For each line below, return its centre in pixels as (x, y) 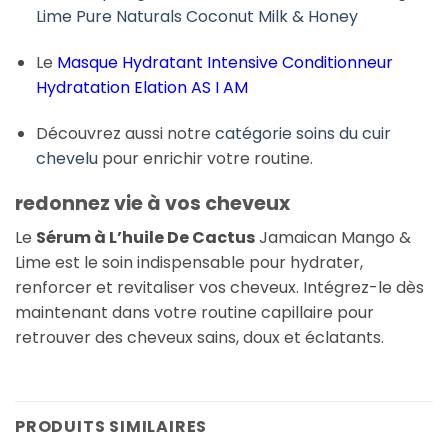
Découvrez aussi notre (125, 133)
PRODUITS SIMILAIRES (111, 427)
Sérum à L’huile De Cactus (145, 238)
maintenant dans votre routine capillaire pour (194, 313)
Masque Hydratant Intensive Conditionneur (224, 63)
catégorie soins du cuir (302, 133)
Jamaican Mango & (333, 238)
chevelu (66, 158)
